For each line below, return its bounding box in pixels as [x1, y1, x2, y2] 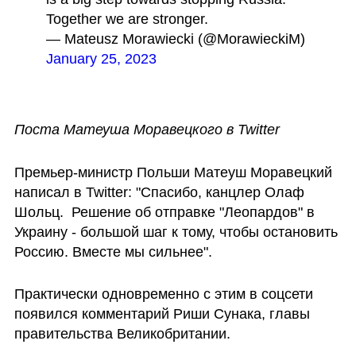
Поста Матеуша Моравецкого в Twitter [14, 121, 280, 137]
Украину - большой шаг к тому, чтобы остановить [14, 223, 338, 240]
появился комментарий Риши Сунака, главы [14, 306, 310, 323]
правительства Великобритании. [14, 326, 230, 342]
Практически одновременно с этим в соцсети [14, 286, 313, 303]
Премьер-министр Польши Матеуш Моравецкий [14, 164, 332, 180]
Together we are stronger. [45, 10, 208, 27]
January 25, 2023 [45, 50, 157, 67]
